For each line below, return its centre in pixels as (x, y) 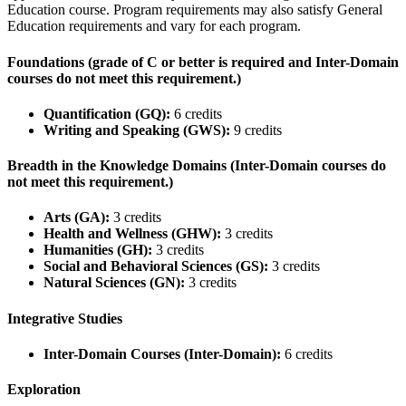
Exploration (44, 390)
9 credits (256, 130)
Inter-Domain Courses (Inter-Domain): (162, 353)
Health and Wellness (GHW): (132, 234)
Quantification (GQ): (107, 113)
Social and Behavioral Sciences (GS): (156, 266)
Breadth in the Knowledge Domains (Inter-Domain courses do (197, 166)
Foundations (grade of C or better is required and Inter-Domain (203, 62)
